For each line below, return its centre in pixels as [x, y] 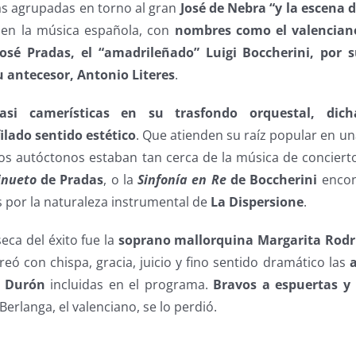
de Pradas [70, 180]
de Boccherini [272, 180]
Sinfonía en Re [182, 180]
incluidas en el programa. [129, 285]
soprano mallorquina [186, 240]
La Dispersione [257, 202]
